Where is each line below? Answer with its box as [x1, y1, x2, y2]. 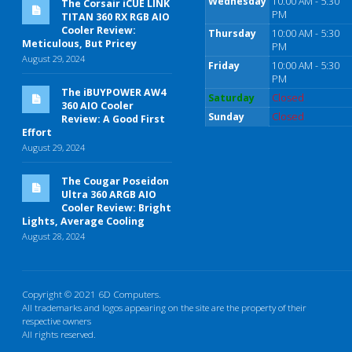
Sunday [208, 109, 245, 123]
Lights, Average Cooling [22, 214, 145, 228]
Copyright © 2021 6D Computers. [22, 287, 161, 300]
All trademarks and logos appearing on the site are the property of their [22, 300, 306, 313]
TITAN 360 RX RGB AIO [61, 9, 170, 24]
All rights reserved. [22, 327, 96, 340]
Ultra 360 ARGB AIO [61, 187, 156, 201]
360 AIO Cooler [61, 98, 134, 112]
